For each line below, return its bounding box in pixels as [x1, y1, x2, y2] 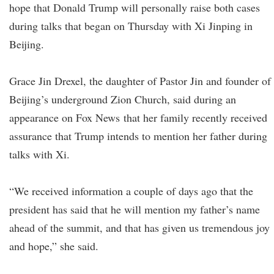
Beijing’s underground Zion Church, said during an [9, 92, 236, 106]
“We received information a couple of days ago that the [9, 183, 253, 198]
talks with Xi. [9, 147, 70, 161]
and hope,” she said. [9, 239, 98, 253]
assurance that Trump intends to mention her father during [9, 128, 267, 143]
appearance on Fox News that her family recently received [9, 110, 267, 125]
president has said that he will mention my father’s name [9, 202, 260, 217]
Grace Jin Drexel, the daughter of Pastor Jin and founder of [9, 73, 271, 88]
